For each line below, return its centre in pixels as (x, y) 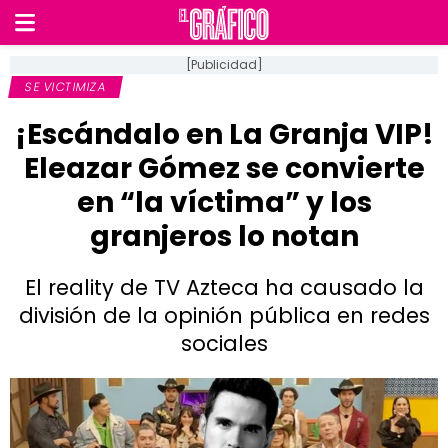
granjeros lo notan (224, 236)
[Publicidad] (224, 64)
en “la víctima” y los (224, 202)
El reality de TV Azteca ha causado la (224, 287)
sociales (224, 343)
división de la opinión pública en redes (224, 315)
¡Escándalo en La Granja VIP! (224, 134)
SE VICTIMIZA (65, 86)
